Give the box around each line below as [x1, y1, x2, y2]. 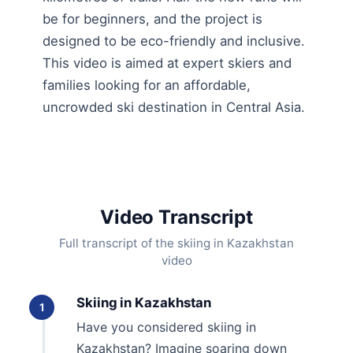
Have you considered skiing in [76, 319, 256, 336]
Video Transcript [100, 206, 253, 229]
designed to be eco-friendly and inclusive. [43, 33, 305, 50]
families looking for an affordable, [43, 77, 251, 94]
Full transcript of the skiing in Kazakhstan [59, 236, 294, 251]
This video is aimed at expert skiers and [43, 55, 292, 72]
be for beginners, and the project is [43, 11, 262, 28]
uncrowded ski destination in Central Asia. [43, 99, 305, 116]
